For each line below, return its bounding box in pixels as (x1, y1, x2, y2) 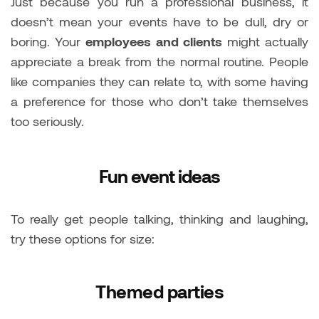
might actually (221, 33, 309, 49)
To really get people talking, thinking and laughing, (11, 210, 308, 226)
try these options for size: (11, 230, 155, 246)
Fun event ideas (99, 164, 220, 187)
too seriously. (11, 113, 84, 129)
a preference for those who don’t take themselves (11, 93, 308, 109)
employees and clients (85, 33, 222, 49)
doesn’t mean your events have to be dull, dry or (11, 13, 308, 29)
